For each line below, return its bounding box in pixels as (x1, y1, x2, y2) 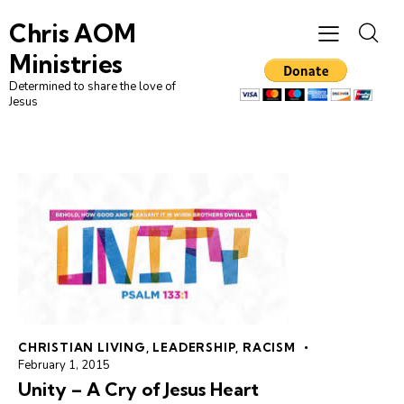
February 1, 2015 (18, 357, 110, 374)
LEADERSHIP (152, 340, 236, 355)
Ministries (9, 49, 123, 80)
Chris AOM (9, 18, 136, 50)
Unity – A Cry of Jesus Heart (18, 378, 259, 401)
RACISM (243, 340, 296, 355)
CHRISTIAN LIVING (18, 340, 146, 355)
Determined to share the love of (9, 78, 176, 96)
